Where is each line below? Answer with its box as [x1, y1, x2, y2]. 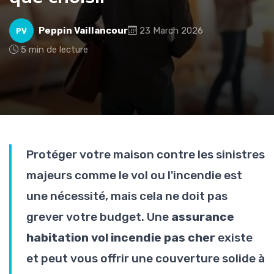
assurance [171, 210, 234, 224]
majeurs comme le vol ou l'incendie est [26, 168, 242, 182]
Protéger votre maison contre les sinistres [26, 147, 265, 161]
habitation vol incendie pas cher [26, 231, 215, 245]
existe [215, 231, 253, 245]
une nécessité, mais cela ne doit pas [26, 189, 228, 203]
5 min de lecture [21, 44, 88, 55]
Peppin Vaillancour [39, 25, 128, 36]
